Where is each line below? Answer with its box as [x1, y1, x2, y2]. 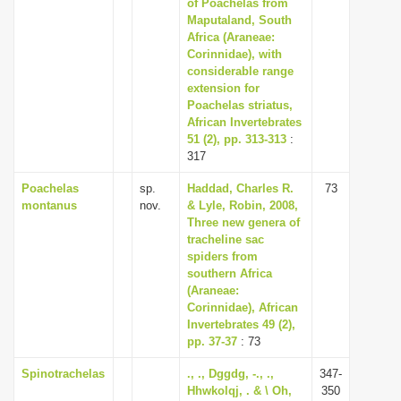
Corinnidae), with [187, 47, 282, 61]
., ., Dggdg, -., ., [187, 367, 274, 380]
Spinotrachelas [21, 367, 105, 380]
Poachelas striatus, [187, 98, 293, 112]
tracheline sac [187, 233, 264, 246]
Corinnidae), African [187, 301, 298, 314]
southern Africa [187, 267, 272, 280]
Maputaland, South [187, 13, 292, 27]
